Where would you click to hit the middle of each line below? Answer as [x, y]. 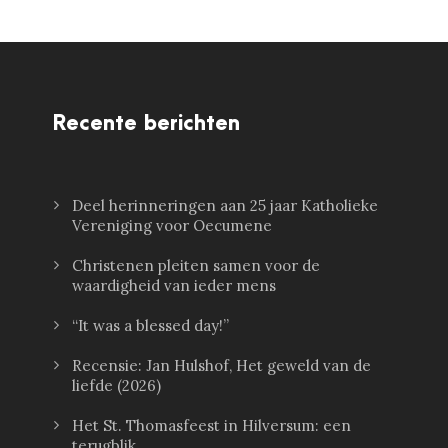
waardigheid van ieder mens [174, 286]
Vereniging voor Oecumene [172, 226]
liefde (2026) [117, 386]
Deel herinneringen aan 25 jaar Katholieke [225, 206]
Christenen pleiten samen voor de [196, 266]
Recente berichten [147, 124]
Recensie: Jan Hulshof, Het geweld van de [222, 366]
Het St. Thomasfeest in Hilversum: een [212, 426]
